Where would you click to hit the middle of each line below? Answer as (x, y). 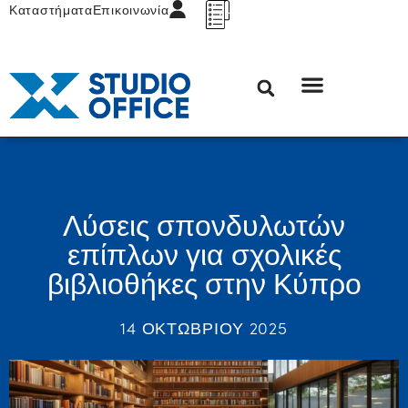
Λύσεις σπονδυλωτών (204, 224)
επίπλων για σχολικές (204, 253)
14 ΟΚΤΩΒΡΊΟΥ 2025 (204, 328)
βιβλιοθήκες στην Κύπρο (204, 282)
